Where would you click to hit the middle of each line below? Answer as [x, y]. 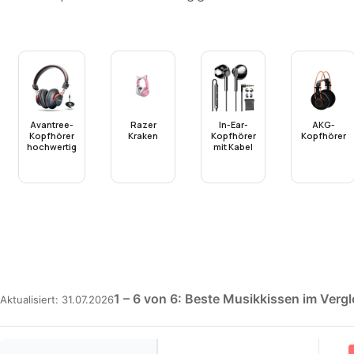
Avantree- [52, 124]
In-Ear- [233, 124]
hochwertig [52, 147]
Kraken [143, 136]
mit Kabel [233, 147]
